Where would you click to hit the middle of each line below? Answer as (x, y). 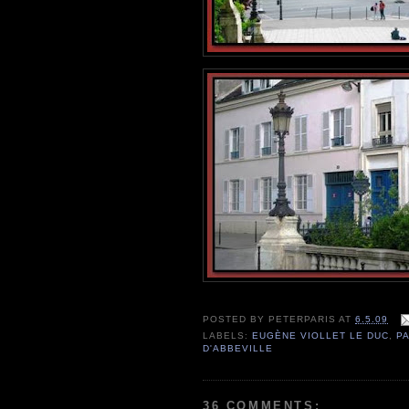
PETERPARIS (303, 319)
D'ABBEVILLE (238, 348)
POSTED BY (236, 319)
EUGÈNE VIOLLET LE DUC (321, 335)
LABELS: (228, 335)
